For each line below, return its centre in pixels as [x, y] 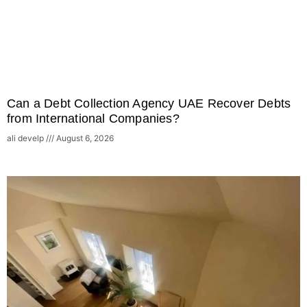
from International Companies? [93, 119]
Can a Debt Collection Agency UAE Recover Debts [149, 104]
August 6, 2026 [84, 138]
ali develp [26, 138]
